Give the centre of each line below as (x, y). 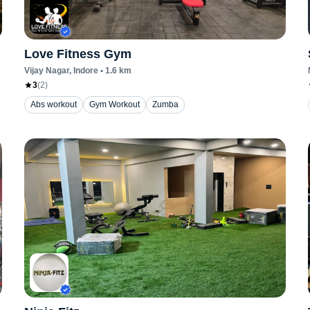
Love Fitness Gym (77, 54)
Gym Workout (114, 104)
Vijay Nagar (46, 71)
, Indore (83, 71)
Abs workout (53, 104)
